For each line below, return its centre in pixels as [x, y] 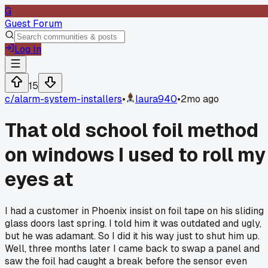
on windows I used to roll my [135, 155]
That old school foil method [132, 130]
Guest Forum [33, 24]
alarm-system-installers [68, 99]
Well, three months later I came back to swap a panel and [132, 248]
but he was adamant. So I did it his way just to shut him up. [132, 236]
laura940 [156, 99]
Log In [28, 49]
